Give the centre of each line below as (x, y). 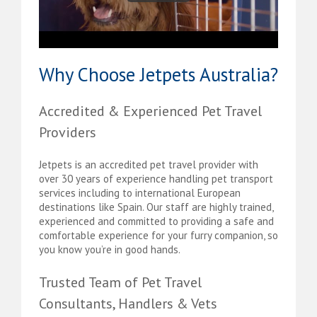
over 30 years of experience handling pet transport (156, 178)
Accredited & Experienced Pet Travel (150, 111)
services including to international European (140, 192)
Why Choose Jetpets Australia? (158, 74)
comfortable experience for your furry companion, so (158, 235)
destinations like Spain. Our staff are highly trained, (156, 207)
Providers (68, 132)
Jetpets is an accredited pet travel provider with (149, 164)
